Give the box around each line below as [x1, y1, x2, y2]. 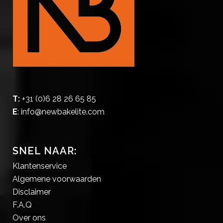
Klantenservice [12, 161, 67, 171]
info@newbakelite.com [21, 107, 105, 116]
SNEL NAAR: [12, 144, 77, 157]
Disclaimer [12, 187, 51, 197]
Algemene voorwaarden [12, 174, 101, 184]
